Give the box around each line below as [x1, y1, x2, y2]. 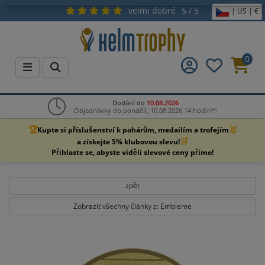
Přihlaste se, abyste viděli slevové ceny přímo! [51, 147, 214, 157]
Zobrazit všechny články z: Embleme [73, 201, 192, 211]
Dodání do [112, 98, 147, 107]
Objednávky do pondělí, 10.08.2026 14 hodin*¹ [74, 106, 217, 115]
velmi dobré [128, 5, 176, 16]
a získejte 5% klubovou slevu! [77, 136, 180, 147]
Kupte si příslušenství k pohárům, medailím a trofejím [37, 124, 229, 135]
